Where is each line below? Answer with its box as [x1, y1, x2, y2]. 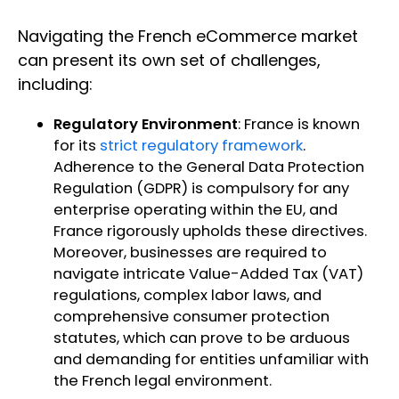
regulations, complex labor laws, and [53, 285, 322, 306]
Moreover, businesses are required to [53, 242, 327, 264]
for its [53, 135, 100, 157]
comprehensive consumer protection [53, 306, 330, 328]
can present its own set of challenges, [18, 49, 321, 72]
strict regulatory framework [100, 135, 303, 157]
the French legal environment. [53, 370, 275, 392]
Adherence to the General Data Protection [53, 157, 364, 178]
